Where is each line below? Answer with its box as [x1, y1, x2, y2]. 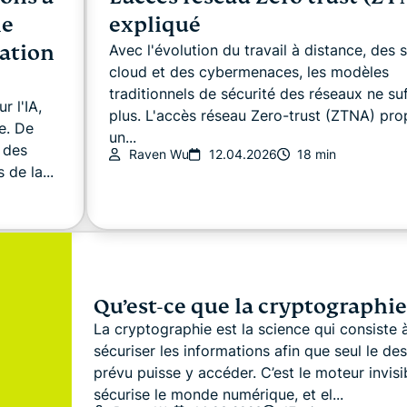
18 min [297, 146, 336, 163]
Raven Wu [129, 146, 189, 163]
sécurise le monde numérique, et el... [93, 384, 343, 403]
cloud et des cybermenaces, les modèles [109, 63, 389, 82]
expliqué [109, 12, 201, 39]
